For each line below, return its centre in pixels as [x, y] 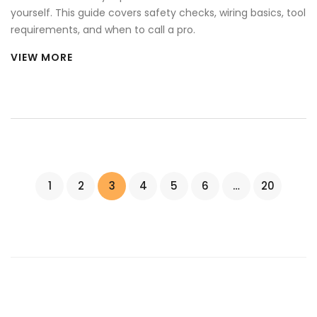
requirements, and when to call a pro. [103, 29]
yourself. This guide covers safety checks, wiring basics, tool [158, 12]
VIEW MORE [42, 57]
